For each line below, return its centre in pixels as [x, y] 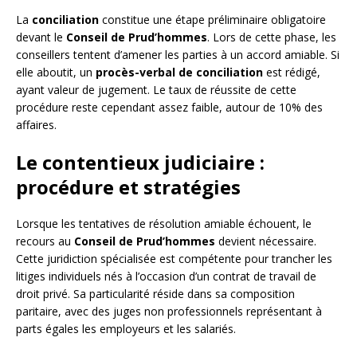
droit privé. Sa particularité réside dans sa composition [155, 294]
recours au [45, 241]
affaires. [36, 125]
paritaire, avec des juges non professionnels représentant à [169, 312]
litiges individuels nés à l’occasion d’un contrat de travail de [166, 277]
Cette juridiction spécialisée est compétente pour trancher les [174, 259]
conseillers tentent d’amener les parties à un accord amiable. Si [178, 55]
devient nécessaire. [266, 241]
